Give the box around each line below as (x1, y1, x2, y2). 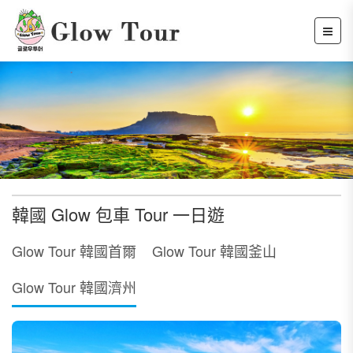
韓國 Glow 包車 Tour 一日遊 (12, 202, 225, 227)
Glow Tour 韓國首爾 (12, 240, 136, 262)
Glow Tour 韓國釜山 (152, 240, 277, 262)
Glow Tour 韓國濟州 (12, 277, 136, 298)
